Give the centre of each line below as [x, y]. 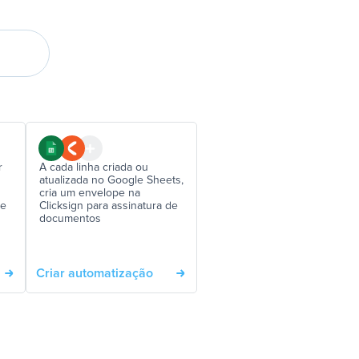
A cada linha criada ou [94, 167]
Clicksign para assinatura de [109, 206]
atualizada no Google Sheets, [111, 180]
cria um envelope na [90, 193]
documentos [70, 219]
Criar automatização [95, 273]
